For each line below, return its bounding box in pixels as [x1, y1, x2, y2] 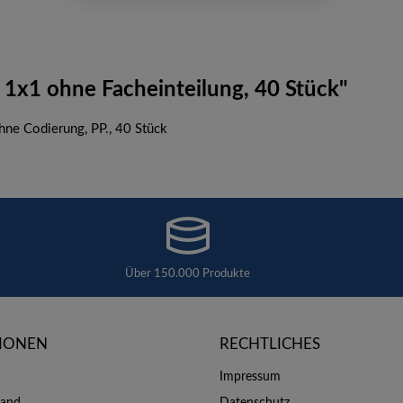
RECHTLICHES [219, 336, 320, 353]
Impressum [219, 371, 281, 384]
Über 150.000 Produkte [125, 267, 251, 280]
